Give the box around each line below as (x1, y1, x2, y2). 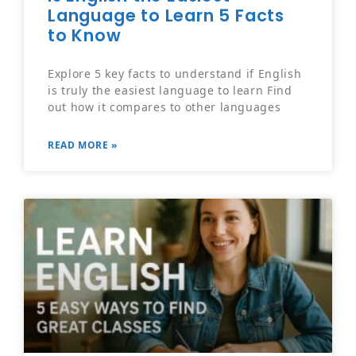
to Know (48, 24, 122, 48)
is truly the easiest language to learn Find (48, 83, 292, 99)
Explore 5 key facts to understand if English (48, 66, 302, 82)
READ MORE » (48, 138, 118, 153)
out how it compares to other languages (48, 99, 281, 115)
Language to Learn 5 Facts (48, 4, 284, 28)
